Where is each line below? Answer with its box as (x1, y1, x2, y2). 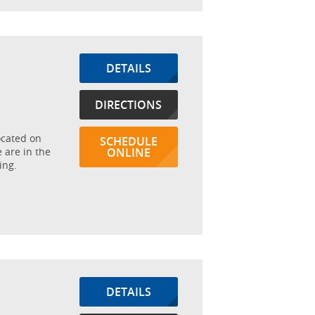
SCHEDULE (99, 134, 157, 149)
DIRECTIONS (95, 97, 162, 112)
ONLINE (106, 145, 150, 160)
